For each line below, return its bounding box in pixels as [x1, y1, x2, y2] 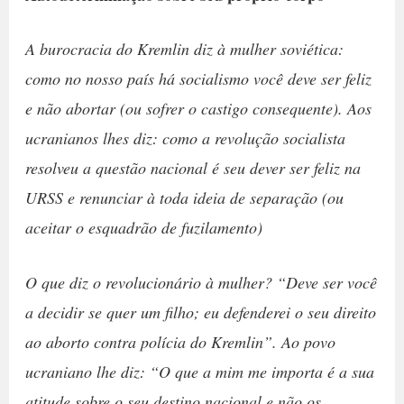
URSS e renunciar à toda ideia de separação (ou [24, 186, 344, 208]
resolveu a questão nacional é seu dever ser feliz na [24, 156, 361, 179]
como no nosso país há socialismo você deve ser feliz [24, 67, 372, 89]
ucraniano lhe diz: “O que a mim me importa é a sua [24, 361, 374, 383]
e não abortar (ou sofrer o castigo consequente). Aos [24, 96, 372, 119]
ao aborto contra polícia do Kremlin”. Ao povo [24, 331, 335, 353]
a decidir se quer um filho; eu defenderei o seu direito [24, 301, 376, 324]
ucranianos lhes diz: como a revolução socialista [24, 126, 345, 149]
